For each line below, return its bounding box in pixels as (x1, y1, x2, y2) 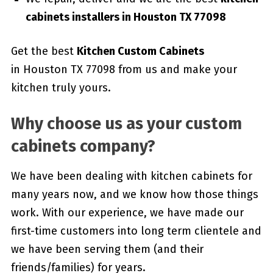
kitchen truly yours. (10, 81, 111, 95)
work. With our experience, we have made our (10, 206, 244, 220)
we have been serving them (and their (10, 243, 204, 257)
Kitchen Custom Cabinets (76, 44, 204, 58)
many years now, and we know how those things (10, 188, 258, 202)
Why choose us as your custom (10, 114, 242, 134)
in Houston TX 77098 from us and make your (10, 63, 237, 77)
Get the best (10, 44, 77, 58)
